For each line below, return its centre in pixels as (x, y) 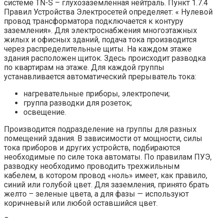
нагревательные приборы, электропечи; (97, 94)
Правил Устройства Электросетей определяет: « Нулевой (108, 12)
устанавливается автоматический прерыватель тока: (100, 77)
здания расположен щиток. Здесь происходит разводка (105, 58)
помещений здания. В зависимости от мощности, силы (103, 139)
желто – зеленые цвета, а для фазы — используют (96, 194)
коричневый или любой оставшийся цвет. (81, 203)
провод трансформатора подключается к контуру (94, 21)
